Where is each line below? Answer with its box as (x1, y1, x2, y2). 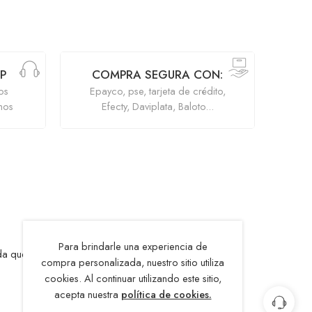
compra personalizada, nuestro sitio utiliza (41, 255, 224, 270)
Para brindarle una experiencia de (58, 239, 208, 253)
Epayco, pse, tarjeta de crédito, (89, 83, 226, 98)
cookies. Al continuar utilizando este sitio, (44, 271, 221, 286)
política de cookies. (120, 287, 212, 302)
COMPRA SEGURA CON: (92, 65, 223, 83)
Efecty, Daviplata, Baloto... (101, 98, 214, 114)
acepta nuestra (54, 287, 121, 302)
